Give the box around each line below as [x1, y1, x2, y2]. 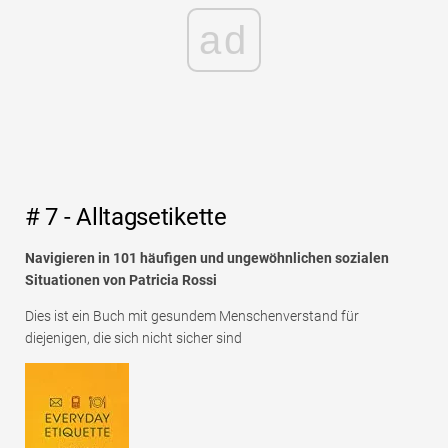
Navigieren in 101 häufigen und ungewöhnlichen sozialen [25, 250, 389, 267]
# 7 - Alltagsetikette [25, 203, 227, 232]
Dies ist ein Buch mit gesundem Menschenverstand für [25, 308, 359, 325]
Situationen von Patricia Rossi [25, 272, 217, 289]
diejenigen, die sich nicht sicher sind [25, 330, 242, 347]
